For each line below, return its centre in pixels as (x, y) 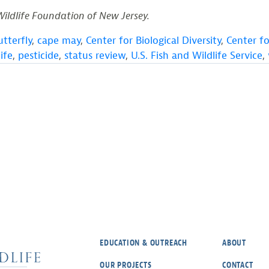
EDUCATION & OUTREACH (144, 243)
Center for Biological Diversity (153, 41)
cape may (59, 41)
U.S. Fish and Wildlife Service (197, 56)
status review (95, 56)
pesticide (38, 56)
